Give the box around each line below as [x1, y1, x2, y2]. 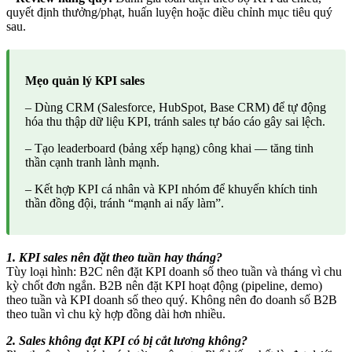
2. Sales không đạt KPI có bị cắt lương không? [6, 334, 247, 348]
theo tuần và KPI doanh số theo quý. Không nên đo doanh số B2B [6, 293, 337, 307]
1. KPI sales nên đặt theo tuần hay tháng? [6, 251, 222, 265]
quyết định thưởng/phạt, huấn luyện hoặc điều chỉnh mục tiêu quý [6, 5, 332, 20]
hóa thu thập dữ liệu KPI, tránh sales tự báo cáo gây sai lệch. [25, 115, 325, 129]
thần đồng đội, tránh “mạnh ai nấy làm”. [25, 196, 224, 211]
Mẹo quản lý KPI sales [25, 74, 145, 88]
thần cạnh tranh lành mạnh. [25, 156, 159, 170]
